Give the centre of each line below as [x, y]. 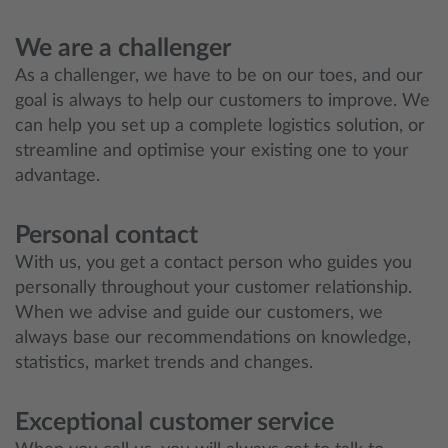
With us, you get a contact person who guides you [213, 263]
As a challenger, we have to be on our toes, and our [219, 76]
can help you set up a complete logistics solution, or [220, 126]
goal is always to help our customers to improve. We [222, 101]
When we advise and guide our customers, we [199, 313]
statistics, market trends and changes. [164, 363]
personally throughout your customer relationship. [213, 288]
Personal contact [106, 235]
